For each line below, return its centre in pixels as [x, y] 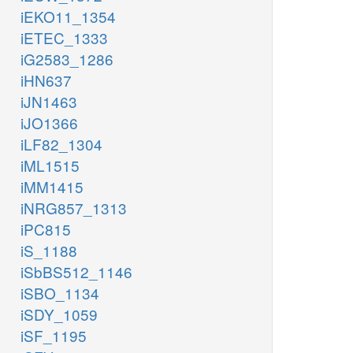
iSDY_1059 [59, 314]
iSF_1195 [54, 336]
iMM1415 [52, 187]
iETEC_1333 [64, 38]
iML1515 [50, 165]
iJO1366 [49, 123]
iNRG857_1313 [74, 208]
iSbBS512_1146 [76, 272]
